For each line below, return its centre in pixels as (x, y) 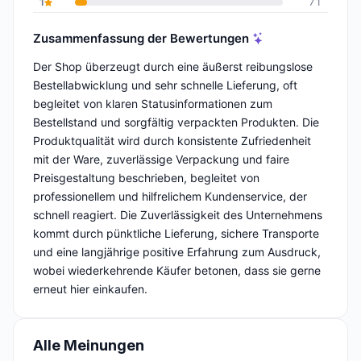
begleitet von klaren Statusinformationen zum (153, 104)
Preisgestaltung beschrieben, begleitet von (146, 178)
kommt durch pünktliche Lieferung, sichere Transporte (176, 234)
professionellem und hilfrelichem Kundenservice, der (170, 197)
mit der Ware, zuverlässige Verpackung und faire (161, 160)
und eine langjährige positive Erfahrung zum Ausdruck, (177, 252)
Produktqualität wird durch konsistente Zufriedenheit (172, 141)
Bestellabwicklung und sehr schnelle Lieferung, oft (165, 85)
